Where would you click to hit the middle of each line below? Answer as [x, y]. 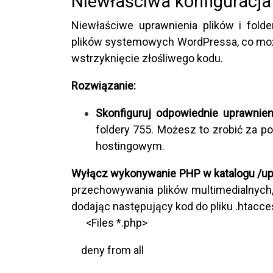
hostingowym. [130, 146]
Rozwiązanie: [104, 85]
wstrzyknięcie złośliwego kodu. [147, 58]
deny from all [108, 250]
